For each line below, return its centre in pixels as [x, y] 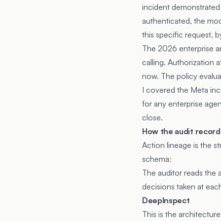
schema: [157, 159]
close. [152, 117]
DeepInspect [166, 200]
